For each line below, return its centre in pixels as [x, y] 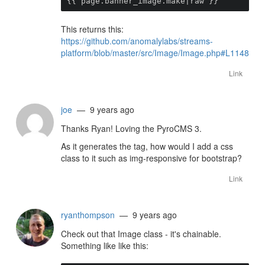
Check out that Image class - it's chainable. [141, 234]
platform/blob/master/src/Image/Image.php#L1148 [155, 53]
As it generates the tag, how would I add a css [147, 146]
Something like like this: [105, 245]
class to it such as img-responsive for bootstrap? [151, 158]
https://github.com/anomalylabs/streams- [137, 41]
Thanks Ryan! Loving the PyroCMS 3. [131, 128]
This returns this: [92, 29]
